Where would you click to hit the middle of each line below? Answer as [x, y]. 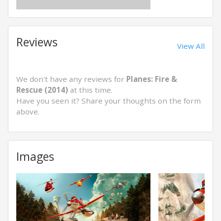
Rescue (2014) [42, 90]
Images [35, 157]
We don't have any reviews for [71, 79]
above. [28, 111]
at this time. [90, 90]
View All [191, 46]
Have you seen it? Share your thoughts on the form [109, 101]
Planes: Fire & [152, 79]
